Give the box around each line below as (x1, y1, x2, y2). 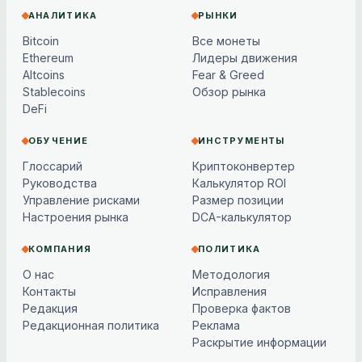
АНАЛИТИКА (27, 9, 98, 21)
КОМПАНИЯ (27, 242, 92, 255)
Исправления (192, 284, 267, 298)
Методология (192, 267, 271, 281)
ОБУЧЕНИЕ (27, 134, 89, 146)
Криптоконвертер (192, 158, 296, 173)
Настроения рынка (23, 209, 128, 224)
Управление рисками (23, 192, 140, 207)
